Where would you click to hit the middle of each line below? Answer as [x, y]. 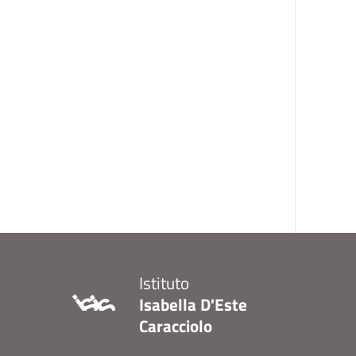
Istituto [164, 283]
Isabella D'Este [193, 304]
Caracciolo [176, 326]
